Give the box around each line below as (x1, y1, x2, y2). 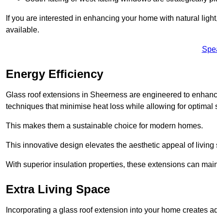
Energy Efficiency (6, 67, 103, 80)
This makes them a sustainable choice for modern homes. (6, 121, 203, 130)
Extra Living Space (6, 182, 110, 196)
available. (6, 25, 39, 34)
